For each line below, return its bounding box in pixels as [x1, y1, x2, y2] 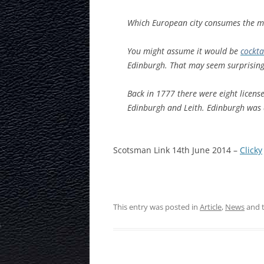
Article [200, 201, 222, 212]
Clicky [240, 144, 262, 156]
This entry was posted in [113, 201, 200, 212]
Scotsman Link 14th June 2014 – [113, 144, 240, 156]
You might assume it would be [127, 45, 240, 57]
